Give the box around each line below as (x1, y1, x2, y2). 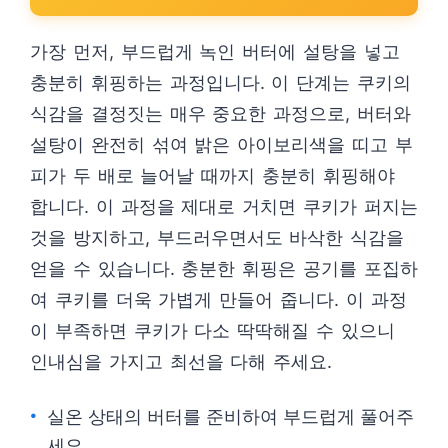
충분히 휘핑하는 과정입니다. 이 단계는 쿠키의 (30, 72, 411, 93)
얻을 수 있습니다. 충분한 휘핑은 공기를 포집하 (30, 258, 418, 279)
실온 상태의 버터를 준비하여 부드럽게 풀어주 (47, 406, 414, 427)
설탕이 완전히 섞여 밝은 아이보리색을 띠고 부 (30, 134, 413, 155)
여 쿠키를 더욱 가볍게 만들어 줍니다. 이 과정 (30, 289, 407, 310)
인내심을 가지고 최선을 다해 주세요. (30, 351, 333, 372)
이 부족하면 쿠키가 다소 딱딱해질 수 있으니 (30, 320, 395, 341)
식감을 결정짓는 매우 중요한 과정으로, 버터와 (30, 103, 411, 124)
